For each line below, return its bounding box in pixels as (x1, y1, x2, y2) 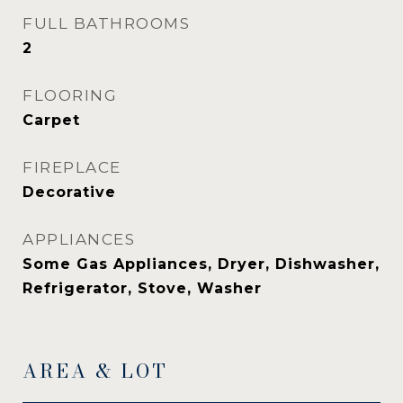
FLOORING (22, 86, 117, 104)
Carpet (22, 112, 80, 129)
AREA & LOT (22, 356, 168, 385)
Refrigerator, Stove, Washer (22, 280, 262, 297)
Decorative (22, 184, 116, 201)
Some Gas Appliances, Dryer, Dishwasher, (22, 255, 380, 273)
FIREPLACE (22, 158, 121, 176)
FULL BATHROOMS (22, 14, 190, 32)
